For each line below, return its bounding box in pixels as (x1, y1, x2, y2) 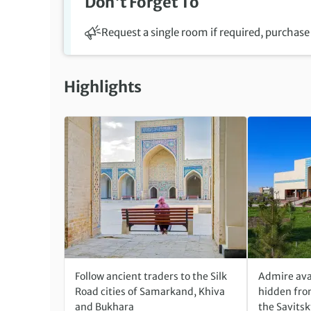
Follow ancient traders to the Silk (75, 270, 227, 283)
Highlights (64, 77, 142, 97)
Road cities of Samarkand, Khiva (75, 285, 225, 299)
